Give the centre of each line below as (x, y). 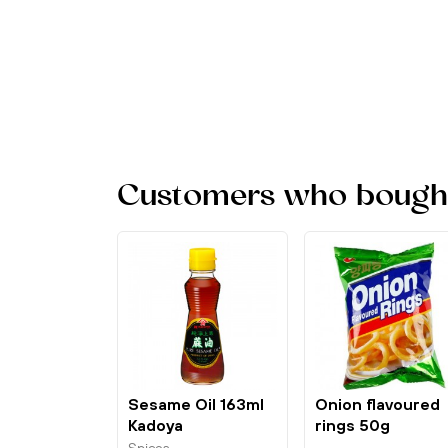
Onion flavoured (377, 403)
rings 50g (352, 424)
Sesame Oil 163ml (196, 403)
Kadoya (155, 424)
